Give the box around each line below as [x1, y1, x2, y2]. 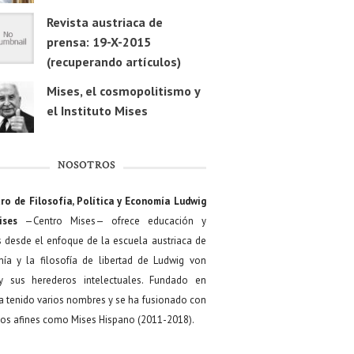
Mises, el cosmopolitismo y [46, 83, 200, 100]
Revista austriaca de [46, 14, 163, 31]
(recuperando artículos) [46, 54, 181, 70]
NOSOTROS [57, 159, 115, 174]
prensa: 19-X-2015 [46, 34, 151, 51]
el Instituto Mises [46, 103, 148, 119]
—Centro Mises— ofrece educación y [17, 214, 206, 228]
